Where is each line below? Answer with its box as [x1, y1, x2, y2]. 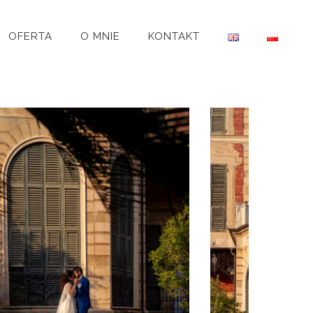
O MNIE [80, 30, 120, 43]
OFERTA [8, 30, 52, 43]
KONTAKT [148, 30, 200, 43]
